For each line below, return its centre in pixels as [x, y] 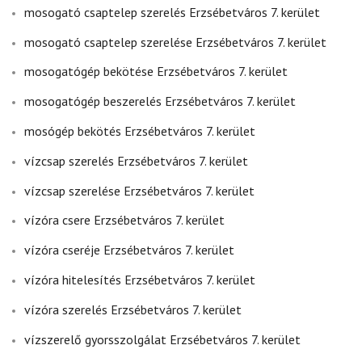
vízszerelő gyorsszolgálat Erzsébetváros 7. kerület [162, 339]
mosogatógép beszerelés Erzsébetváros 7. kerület [160, 101]
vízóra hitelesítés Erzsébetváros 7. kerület [140, 280]
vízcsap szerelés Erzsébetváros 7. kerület [136, 160]
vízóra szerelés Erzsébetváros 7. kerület [133, 309]
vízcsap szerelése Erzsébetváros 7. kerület [139, 190]
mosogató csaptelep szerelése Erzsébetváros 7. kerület [175, 42]
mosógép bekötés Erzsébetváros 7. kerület [140, 131]
